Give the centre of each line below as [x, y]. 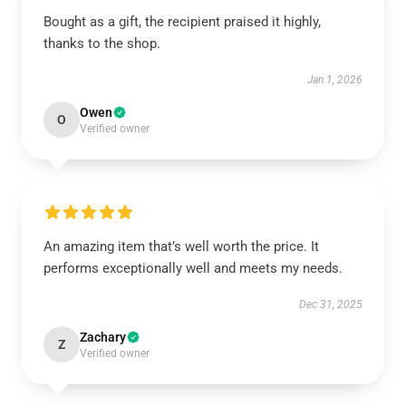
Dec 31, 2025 [331, 304]
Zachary [103, 337]
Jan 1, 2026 [335, 80]
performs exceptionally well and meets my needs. [195, 268]
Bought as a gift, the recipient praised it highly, [182, 22]
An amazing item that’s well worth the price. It [181, 246]
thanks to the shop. [102, 43]
